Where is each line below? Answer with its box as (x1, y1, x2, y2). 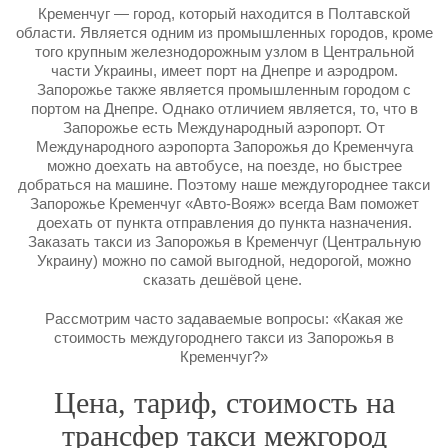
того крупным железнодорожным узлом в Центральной (34, 43, 414, 60)
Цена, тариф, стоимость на (53, 386, 395, 419)
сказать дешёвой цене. (142, 271, 306, 288)
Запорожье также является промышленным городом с (37, 81, 411, 98)
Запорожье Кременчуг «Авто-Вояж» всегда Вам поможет (29, 195, 419, 212)
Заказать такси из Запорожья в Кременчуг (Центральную (27, 233, 421, 250)
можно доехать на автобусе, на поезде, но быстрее (46, 157, 402, 174)
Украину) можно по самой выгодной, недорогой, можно (37, 252, 411, 269)
